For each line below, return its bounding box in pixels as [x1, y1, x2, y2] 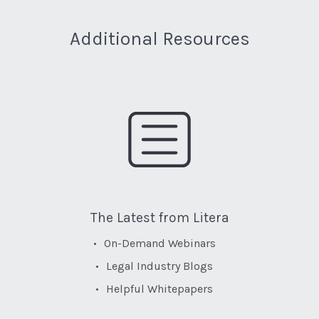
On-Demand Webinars [103, 236, 216, 251]
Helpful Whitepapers [106, 282, 213, 296]
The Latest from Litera [90, 209, 229, 226]
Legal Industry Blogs [106, 259, 213, 273]
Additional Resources [69, 28, 250, 51]
